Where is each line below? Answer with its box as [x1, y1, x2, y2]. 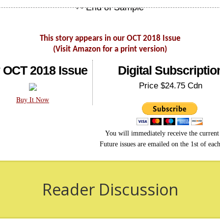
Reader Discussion [42, 179, 178, 200]
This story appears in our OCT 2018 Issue [39, 34, 181, 43]
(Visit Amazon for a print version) [53, 45, 167, 54]
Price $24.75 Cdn [139, 81, 202, 91]
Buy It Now [16, 95, 49, 105]
